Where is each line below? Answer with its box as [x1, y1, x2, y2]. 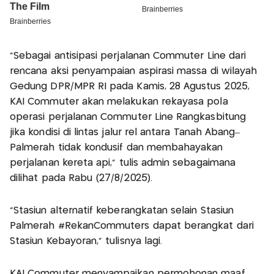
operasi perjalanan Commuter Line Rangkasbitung [10, 113, 246, 122]
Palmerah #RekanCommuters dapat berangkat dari [10, 221, 254, 231]
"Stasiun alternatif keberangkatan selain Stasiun [10, 206, 234, 216]
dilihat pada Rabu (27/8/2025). [10, 174, 152, 183]
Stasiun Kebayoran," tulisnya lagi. [10, 237, 163, 246]
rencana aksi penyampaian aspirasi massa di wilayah [10, 67, 257, 76]
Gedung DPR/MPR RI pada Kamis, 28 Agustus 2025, [10, 82, 250, 92]
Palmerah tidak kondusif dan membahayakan [10, 143, 223, 153]
